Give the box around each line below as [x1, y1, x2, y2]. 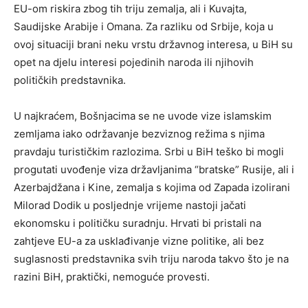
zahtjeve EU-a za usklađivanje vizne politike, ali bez [14, 234, 264, 247]
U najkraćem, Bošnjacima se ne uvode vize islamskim [14, 109, 272, 122]
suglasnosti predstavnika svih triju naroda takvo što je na [14, 252, 289, 265]
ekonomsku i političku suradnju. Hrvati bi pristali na [14, 216, 261, 230]
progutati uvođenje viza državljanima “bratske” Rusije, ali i [14, 162, 294, 176]
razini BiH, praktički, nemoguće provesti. [14, 269, 210, 283]
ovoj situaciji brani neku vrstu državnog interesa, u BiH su [14, 37, 293, 51]
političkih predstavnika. [14, 73, 126, 87]
